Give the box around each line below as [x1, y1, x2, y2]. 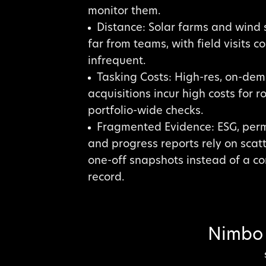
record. [87, 172, 125, 184]
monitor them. [87, 6, 161, 18]
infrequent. [87, 56, 146, 68]
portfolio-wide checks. [87, 106, 204, 118]
